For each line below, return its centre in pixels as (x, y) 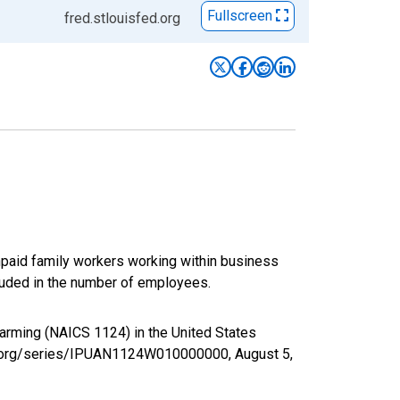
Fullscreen (242, 16)
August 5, (264, 354)
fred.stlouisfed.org (122, 18)
